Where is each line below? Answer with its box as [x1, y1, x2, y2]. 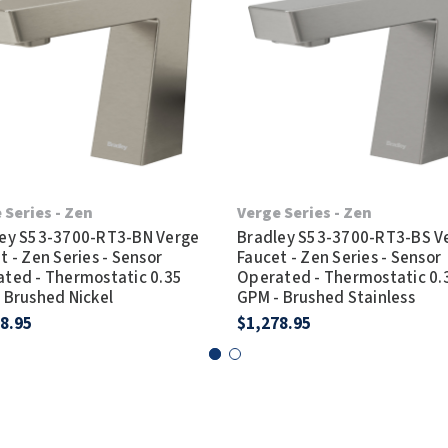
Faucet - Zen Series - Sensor [237, 245, 442, 270]
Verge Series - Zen [237, 201, 373, 224]
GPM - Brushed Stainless [237, 285, 415, 310]
